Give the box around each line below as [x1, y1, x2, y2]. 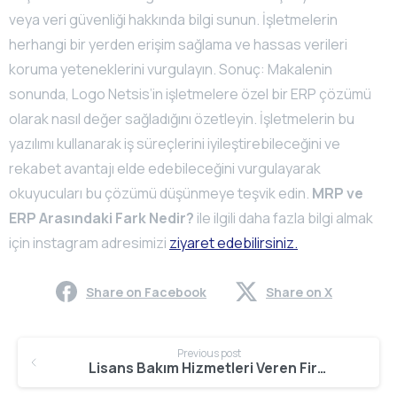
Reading [8, 357, 100, 393]
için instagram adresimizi [9, 232, 169, 253]
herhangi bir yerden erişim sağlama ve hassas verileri [9, 34, 347, 54]
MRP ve [312, 183, 363, 203]
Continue [8, 325, 114, 362]
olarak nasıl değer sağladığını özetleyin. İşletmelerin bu [9, 108, 354, 128]
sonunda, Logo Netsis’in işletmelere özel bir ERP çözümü [9, 83, 371, 104]
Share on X [266, 283, 332, 300]
